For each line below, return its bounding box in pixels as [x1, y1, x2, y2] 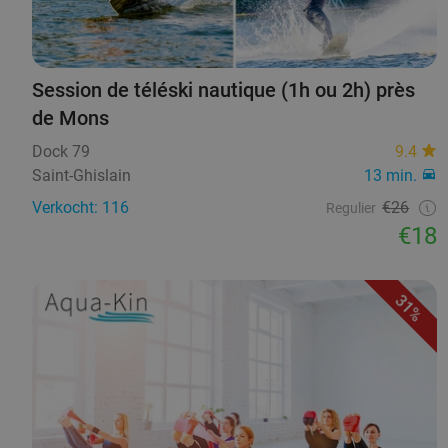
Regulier [326, 199, 377, 216]
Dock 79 [32, 141, 90, 161]
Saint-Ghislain [32, 165, 131, 185]
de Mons [32, 105, 109, 130]
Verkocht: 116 [32, 197, 129, 217]
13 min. [364, 165, 418, 185]
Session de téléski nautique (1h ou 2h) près [32, 77, 415, 102]
